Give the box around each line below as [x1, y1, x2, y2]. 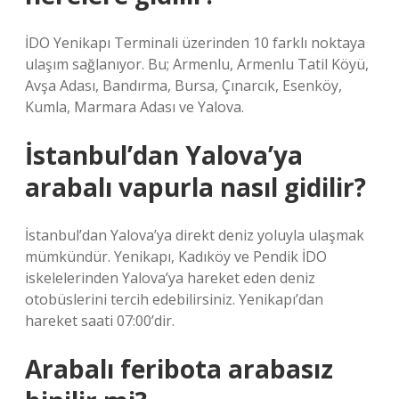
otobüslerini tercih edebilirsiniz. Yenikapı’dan [25, 289, 323, 309]
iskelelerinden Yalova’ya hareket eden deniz [25, 268, 315, 288]
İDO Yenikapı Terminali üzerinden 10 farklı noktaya [25, 33, 365, 53]
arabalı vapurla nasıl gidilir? [25, 170, 366, 204]
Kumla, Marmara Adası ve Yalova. [25, 97, 244, 117]
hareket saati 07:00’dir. [25, 311, 175, 330]
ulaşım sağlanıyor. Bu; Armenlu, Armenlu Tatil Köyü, [25, 54, 369, 74]
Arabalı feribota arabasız [25, 352, 333, 386]
